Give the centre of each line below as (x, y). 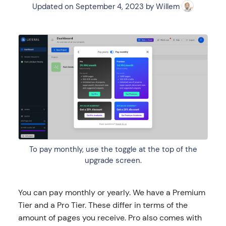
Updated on (53, 6)
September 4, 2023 (110, 6)
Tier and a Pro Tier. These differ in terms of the (103, 205)
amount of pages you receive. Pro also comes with (110, 217)
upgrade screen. (113, 160)
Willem (168, 6)
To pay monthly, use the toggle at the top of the (113, 149)
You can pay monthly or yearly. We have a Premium (111, 192)
